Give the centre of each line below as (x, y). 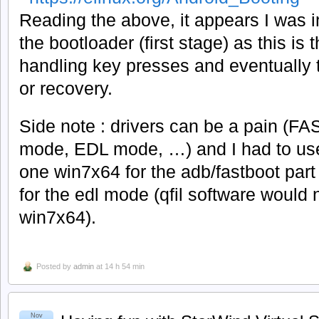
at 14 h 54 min (119, 266)
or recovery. (66, 88)
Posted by (55, 266)
